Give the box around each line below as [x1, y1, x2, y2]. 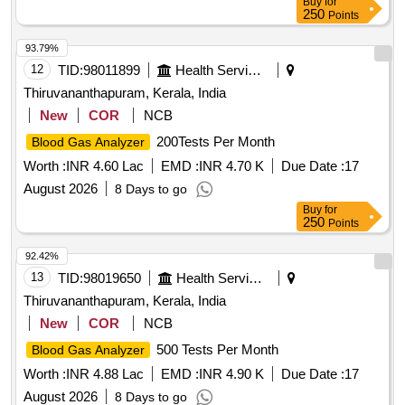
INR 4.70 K [199, 158, 264, 174]
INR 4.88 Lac [66, 366, 144, 382]
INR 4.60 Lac [66, 158, 144, 174]
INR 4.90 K [199, 366, 264, 382]
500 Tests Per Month [153, 342, 278, 358]
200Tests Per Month [153, 134, 275, 150]
